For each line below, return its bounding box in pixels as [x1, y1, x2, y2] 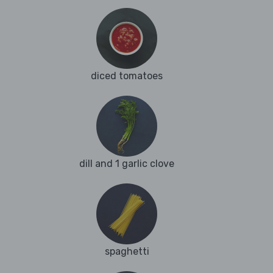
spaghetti [104, 246, 149, 258]
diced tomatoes [91, 70, 163, 82]
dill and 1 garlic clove [79, 158, 174, 170]
